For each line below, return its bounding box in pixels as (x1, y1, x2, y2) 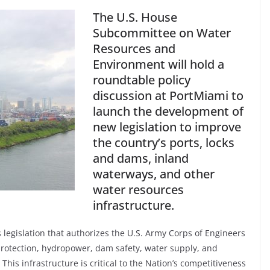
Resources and (93, 40, 175, 57)
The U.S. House (93, 8, 177, 25)
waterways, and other (93, 165, 215, 182)
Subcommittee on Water (93, 24, 231, 41)
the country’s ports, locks (93, 134, 234, 151)
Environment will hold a (93, 55, 224, 72)
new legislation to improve (93, 118, 241, 135)
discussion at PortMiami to (93, 87, 243, 104)
